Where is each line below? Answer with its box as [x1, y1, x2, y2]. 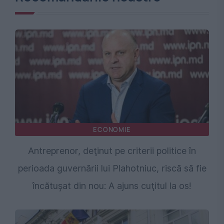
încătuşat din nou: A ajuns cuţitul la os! [32, 180, 191, 191]
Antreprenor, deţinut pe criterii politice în [28, 145, 196, 156]
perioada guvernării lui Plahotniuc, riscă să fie [17, 163, 206, 174]
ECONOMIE [93, 125, 131, 134]
